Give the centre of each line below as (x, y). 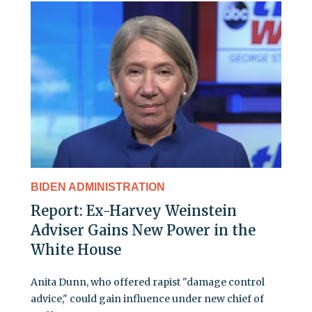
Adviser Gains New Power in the (143, 230)
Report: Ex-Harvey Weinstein (134, 210)
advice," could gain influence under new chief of (147, 298)
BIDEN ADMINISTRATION (98, 187)
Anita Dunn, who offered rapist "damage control (148, 282)
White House (76, 249)
